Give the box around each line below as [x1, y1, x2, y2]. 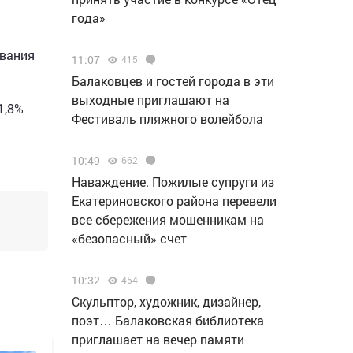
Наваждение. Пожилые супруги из [72, 173, 274, 190]
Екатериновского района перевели [72, 192, 277, 209]
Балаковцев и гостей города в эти [72, 72, 274, 89]
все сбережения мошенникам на [72, 211, 264, 228]
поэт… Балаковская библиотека [72, 312, 264, 329]
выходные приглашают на [72, 91, 229, 108]
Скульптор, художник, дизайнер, [72, 293, 261, 310]
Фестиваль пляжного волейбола [72, 110, 263, 127]
